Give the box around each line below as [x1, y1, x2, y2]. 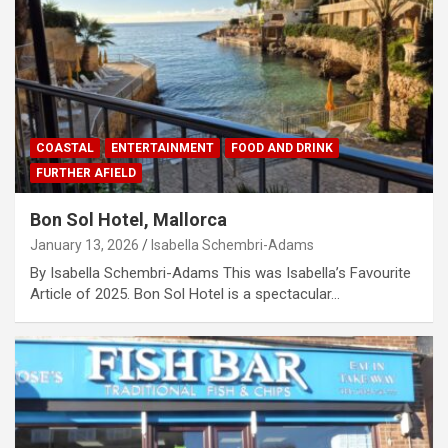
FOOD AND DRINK [231, 141, 333, 156]
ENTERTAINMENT [111, 141, 214, 156]
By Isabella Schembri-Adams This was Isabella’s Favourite [30, 264, 411, 283]
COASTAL [36, 141, 94, 156]
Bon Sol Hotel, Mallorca [30, 209, 227, 231]
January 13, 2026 [30, 237, 139, 254]
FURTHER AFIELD [36, 166, 136, 181]
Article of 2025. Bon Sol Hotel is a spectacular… [30, 285, 340, 304]
